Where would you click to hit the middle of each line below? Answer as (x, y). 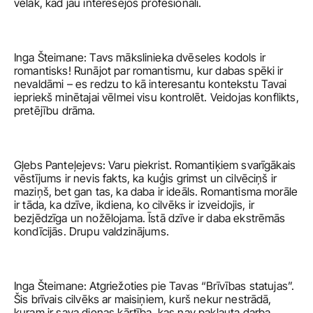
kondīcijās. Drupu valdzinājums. (93, 231)
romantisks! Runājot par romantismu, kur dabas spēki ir (149, 71)
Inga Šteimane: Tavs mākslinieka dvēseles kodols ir (140, 57)
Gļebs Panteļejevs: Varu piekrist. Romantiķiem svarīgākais (155, 165)
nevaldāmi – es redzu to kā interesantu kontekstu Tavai (151, 84)
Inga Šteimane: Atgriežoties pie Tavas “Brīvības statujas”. (154, 286)
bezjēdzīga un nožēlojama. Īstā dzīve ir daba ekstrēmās (150, 218)
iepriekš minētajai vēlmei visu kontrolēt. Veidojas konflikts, (156, 97)
